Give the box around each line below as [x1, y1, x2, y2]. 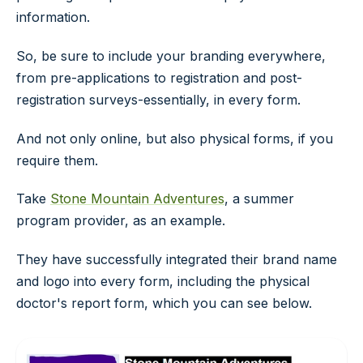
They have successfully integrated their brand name [16, 251, 337, 268]
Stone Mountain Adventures [50, 190, 224, 207]
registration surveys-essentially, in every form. [16, 91, 301, 108]
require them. [16, 152, 98, 169]
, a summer [224, 190, 294, 207]
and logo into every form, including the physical [16, 273, 310, 290]
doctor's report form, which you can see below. [16, 295, 312, 312]
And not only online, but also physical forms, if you [16, 130, 333, 147]
